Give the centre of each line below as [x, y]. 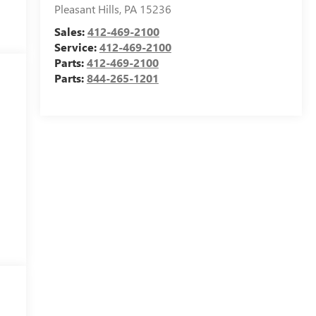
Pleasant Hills [86, 9]
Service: [77, 47]
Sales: [71, 32]
